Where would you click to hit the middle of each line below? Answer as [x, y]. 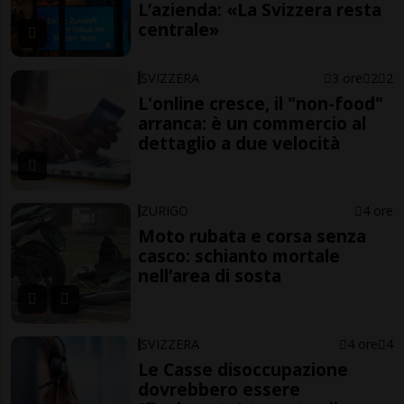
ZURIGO [165, 211]
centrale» [179, 29]
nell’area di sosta [210, 276]
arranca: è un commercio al [252, 123]
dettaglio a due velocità [239, 142]
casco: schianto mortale [239, 256]
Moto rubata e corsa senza [252, 236]
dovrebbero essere [220, 389]
